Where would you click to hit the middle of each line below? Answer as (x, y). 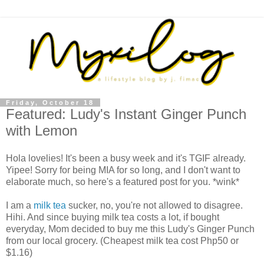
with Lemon (42, 130)
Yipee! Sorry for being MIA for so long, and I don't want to (123, 170)
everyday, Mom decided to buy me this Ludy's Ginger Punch (130, 229)
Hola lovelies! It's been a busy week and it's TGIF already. (126, 159)
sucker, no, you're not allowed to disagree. (154, 206)
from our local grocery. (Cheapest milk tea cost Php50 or (122, 241)
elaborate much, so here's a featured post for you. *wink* (123, 182)
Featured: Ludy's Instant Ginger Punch (126, 114)
